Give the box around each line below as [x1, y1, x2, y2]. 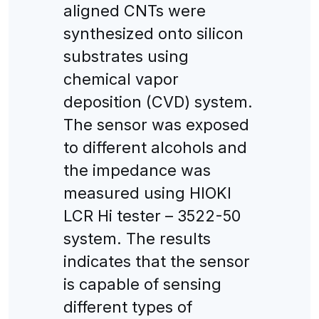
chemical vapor [63, 69, 179, 88]
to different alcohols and [63, 137, 247, 157]
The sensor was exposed [63, 115, 249, 134]
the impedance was [63, 160, 211, 179]
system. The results [63, 229, 211, 248]
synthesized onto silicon [63, 23, 244, 43]
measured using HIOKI [63, 183, 231, 202]
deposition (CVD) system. [63, 92, 253, 111]
